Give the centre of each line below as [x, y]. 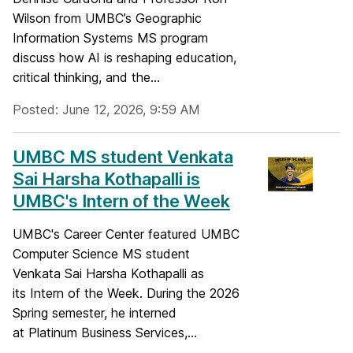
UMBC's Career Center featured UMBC [126, 234]
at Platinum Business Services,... [105, 333]
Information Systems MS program [110, 38]
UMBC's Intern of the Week [121, 201]
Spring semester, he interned [95, 313]
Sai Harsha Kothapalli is [106, 179]
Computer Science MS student [101, 254]
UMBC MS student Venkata [123, 157]
